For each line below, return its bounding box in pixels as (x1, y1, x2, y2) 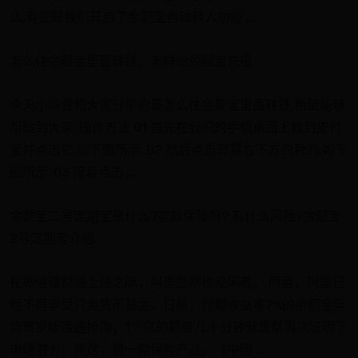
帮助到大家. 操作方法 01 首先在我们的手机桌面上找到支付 (10, 118, 342, 136)
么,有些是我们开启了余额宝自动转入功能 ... (10, 8, 255, 26)
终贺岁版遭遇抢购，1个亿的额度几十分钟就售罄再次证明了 (10, 318, 348, 336)
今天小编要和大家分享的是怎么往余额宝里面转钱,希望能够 (10, 96, 345, 113)
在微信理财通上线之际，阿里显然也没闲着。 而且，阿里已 (10, 273, 345, 291)
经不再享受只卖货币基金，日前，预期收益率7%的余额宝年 (10, 296, 346, 313)
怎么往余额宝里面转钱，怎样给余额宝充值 (10, 52, 253, 70)
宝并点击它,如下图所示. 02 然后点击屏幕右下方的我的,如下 (10, 141, 348, 158)
